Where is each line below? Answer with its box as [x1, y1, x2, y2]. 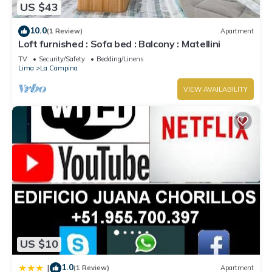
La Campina [40, 63, 78, 72]
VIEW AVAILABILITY [183, 84, 248, 93]
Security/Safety [39, 54, 85, 63]
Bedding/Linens [97, 54, 144, 63]
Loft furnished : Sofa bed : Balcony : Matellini [18, 37, 220, 50]
